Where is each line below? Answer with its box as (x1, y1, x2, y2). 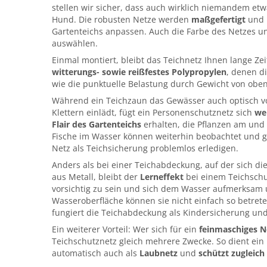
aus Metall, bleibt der (52, 170, 140, 182)
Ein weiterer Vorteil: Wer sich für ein (52, 223, 199, 235)
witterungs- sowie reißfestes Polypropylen (52, 66, 226, 77)
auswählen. (52, 37, 98, 49)
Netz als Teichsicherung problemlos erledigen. (52, 142, 238, 154)
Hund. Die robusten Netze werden (52, 13, 191, 25)
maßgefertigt (191, 13, 246, 25)
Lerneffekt (140, 170, 184, 182)
